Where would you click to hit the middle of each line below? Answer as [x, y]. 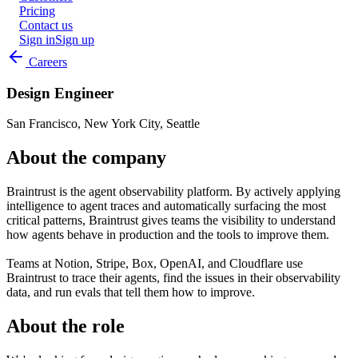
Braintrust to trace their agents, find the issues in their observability [173, 278]
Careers [46, 62]
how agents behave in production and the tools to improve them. [168, 235]
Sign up [75, 40]
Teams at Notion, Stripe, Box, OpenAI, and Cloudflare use [155, 264]
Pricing [37, 11]
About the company [86, 158]
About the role [66, 326]
